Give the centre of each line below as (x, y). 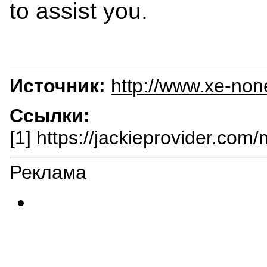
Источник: (58, 86)
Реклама (48, 173)
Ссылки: (50, 115)
